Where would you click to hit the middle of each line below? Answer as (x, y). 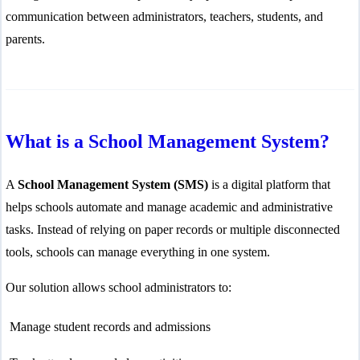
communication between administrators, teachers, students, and (164, 16)
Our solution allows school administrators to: (119, 287)
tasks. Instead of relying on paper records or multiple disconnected (173, 229)
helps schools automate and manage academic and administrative (169, 207)
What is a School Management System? (168, 141)
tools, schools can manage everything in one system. (138, 252)
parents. (25, 39)
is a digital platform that (269, 184)
